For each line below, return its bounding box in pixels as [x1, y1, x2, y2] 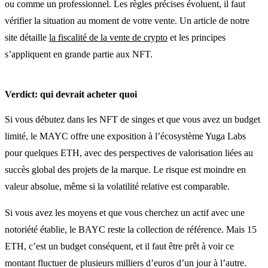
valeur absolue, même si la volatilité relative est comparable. [5, 181, 230, 191]
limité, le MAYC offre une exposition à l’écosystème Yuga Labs [5, 130, 246, 141]
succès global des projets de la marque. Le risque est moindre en [5, 164, 246, 175]
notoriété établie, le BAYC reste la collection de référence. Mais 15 [5, 224, 257, 234]
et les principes [167, 32, 226, 42]
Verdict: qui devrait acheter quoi [5, 89, 137, 99]
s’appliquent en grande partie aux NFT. [5, 48, 153, 59]
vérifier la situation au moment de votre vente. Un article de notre [5, 15, 249, 26]
